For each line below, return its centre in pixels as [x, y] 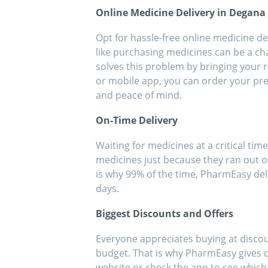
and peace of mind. [139, 95]
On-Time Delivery [137, 121]
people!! [150, 11]
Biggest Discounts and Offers [165, 214]
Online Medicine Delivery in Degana [181, 13]
